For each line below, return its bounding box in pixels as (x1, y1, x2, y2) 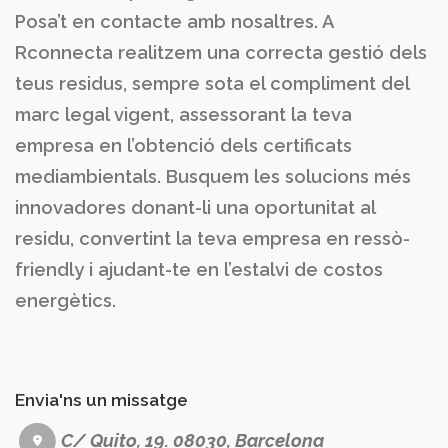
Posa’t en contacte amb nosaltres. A (15, 10, 333, 32)
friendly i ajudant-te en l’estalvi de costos (15, 258, 383, 280)
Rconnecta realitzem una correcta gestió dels (15, 41, 427, 63)
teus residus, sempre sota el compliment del (15, 72, 409, 94)
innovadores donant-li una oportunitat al (15, 196, 375, 218)
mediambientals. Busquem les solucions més (15, 165, 411, 187)
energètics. (15, 289, 116, 311)
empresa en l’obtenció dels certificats (15, 134, 352, 156)
